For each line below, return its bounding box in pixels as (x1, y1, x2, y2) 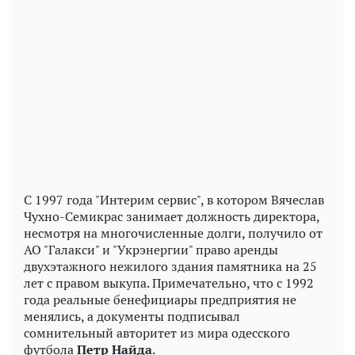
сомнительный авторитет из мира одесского (24, 324, 290, 342)
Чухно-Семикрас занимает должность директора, (24, 208, 319, 226)
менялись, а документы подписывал (24, 307, 240, 326)
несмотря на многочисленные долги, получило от (24, 224, 323, 242)
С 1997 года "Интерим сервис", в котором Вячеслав (24, 191, 324, 209)
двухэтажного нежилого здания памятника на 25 (24, 258, 317, 276)
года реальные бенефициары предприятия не (24, 291, 296, 309)
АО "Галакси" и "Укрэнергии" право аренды (24, 241, 278, 259)
